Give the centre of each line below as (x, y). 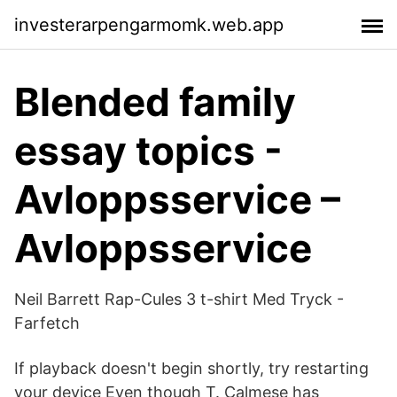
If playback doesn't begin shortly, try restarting (191, 368)
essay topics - (148, 151)
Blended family (155, 102)
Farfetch (47, 323)
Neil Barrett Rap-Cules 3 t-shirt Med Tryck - (179, 299)
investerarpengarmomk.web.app (149, 24)
